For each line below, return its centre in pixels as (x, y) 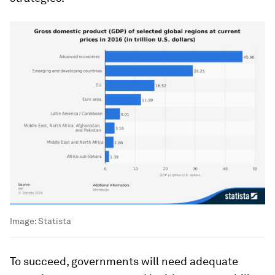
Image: (24, 221)
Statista (55, 221)
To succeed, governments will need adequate (124, 261)
